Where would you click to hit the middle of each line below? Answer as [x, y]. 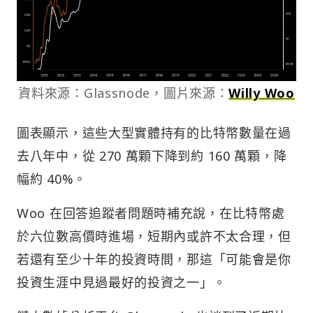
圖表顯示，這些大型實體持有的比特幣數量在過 [154, 132]
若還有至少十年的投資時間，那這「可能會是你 [154, 259]
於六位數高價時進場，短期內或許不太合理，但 [154, 236]
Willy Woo [262, 93]
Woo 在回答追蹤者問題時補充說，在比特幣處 [151, 213]
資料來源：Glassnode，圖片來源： [124, 93]
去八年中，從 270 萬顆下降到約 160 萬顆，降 [152, 155]
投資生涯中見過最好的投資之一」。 [122, 282]
